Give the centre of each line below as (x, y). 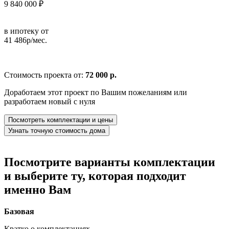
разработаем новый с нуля (50, 101)
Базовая (19, 211)
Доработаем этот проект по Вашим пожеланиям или (96, 92)
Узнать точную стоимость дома (57, 130)
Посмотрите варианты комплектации (110, 162)
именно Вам (38, 189)
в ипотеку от (26, 31)
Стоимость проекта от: (45, 75)
